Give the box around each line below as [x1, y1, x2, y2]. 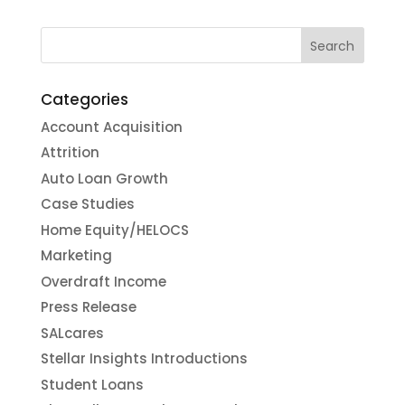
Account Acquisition [40, 117, 183, 137]
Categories [40, 88, 128, 110]
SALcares [40, 323, 104, 343]
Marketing [40, 246, 112, 266]
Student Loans [40, 374, 144, 394]
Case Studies [40, 194, 135, 214]
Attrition [40, 143, 99, 163]
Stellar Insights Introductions [40, 349, 248, 369]
